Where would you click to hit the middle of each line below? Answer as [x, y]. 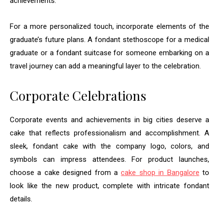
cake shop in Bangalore [160, 172]
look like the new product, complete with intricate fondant [109, 186]
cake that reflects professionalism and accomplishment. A [109, 133]
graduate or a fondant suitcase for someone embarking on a [109, 53]
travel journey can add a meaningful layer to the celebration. [105, 66]
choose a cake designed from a [66, 172]
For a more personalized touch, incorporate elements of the [109, 26]
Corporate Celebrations [78, 95]
